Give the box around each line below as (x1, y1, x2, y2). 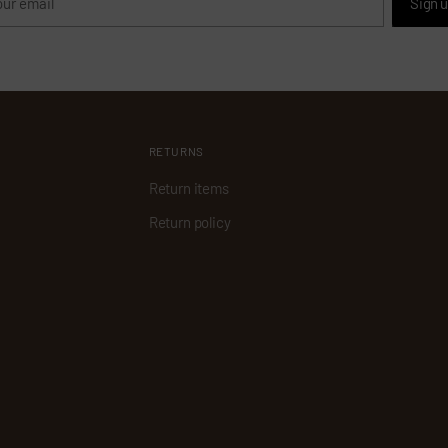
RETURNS (148, 144, 204, 159)
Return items (148, 179, 229, 198)
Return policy (148, 213, 231, 232)
